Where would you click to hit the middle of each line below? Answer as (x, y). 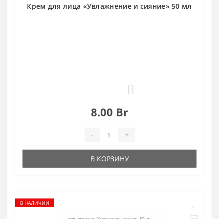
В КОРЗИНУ (109, 158)
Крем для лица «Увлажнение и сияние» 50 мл (109, 6)
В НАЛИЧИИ (35, 203)
